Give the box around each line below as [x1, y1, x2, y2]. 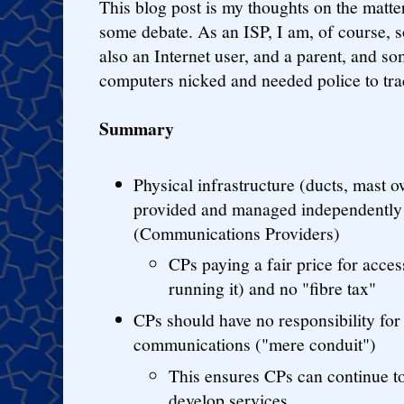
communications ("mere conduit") [133, 331, 377, 356]
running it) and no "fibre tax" [169, 276, 376, 301]
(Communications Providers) [133, 220, 341, 245]
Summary [99, 115, 174, 142]
